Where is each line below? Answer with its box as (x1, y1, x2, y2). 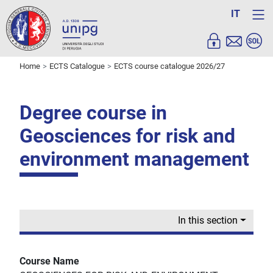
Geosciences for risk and (19, 124, 235, 148)
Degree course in (19, 101, 167, 125)
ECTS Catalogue (49, 62, 105, 71)
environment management (19, 147, 249, 171)
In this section (178, 214, 238, 227)
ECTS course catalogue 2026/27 (114, 62, 225, 71)
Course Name (19, 255, 79, 268)
